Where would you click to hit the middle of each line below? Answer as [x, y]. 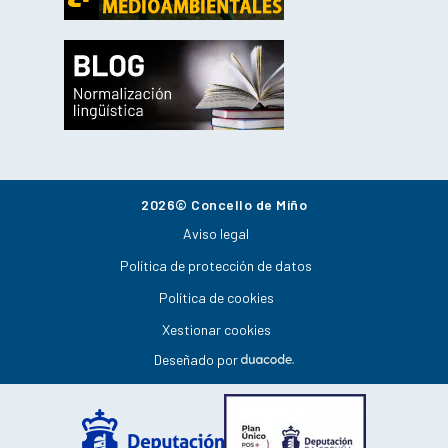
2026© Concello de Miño [224, 204]
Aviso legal [216, 233]
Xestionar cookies [216, 329]
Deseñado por [197, 359]
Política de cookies [216, 297]
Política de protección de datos [216, 265]
